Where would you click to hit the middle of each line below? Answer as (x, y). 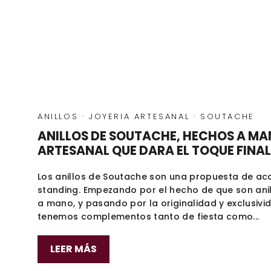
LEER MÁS (73, 249)
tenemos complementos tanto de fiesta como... (149, 217)
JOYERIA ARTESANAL (139, 116)
